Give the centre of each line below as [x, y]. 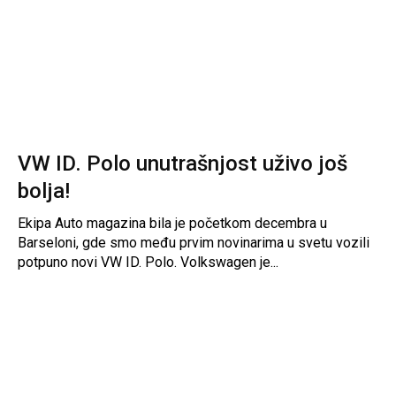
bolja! [44, 190]
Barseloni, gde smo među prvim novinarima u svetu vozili [194, 242]
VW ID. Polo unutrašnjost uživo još [183, 163]
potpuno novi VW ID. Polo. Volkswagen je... [148, 262]
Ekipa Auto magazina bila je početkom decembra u [172, 223]
